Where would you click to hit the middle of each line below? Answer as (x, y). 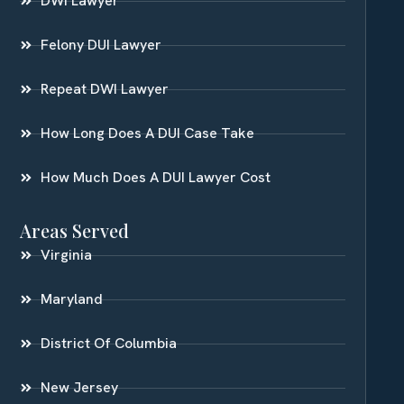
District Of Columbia (108, 344)
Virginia (66, 255)
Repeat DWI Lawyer (104, 89)
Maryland (71, 299)
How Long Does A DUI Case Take (147, 133)
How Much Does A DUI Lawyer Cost (155, 178)
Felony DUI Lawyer (101, 45)
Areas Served (75, 231)
